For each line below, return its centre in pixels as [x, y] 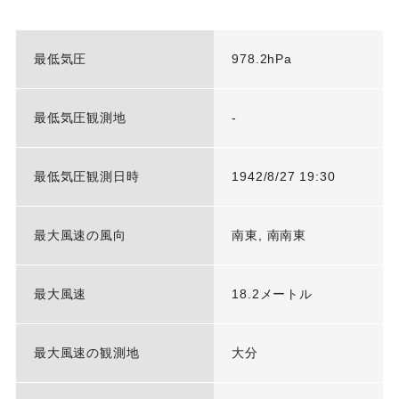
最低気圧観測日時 [86, 177]
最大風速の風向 [80, 236]
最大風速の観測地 [86, 353]
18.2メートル [272, 294]
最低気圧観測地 [80, 118]
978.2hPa [262, 59]
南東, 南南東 [269, 236]
